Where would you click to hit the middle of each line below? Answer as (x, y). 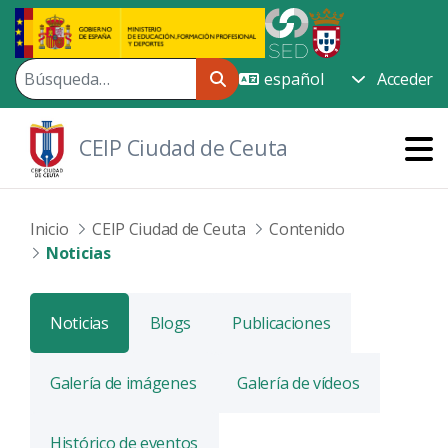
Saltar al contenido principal (107, 19)
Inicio (49, 229)
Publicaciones (281, 322)
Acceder (405, 79)
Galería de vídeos (298, 382)
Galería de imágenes (123, 382)
